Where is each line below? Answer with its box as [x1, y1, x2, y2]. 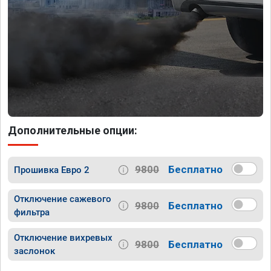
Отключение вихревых [14, 232, 113, 244]
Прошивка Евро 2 [14, 164, 90, 175]
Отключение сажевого [14, 194, 111, 205]
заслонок [14, 246, 55, 257]
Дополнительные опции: [8, 123, 137, 137]
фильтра [14, 207, 50, 218]
